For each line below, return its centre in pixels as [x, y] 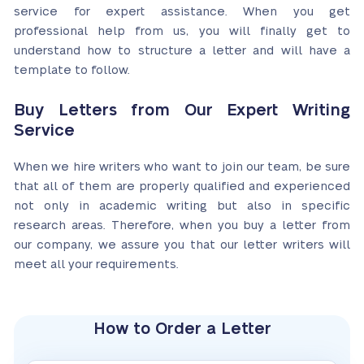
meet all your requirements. [96, 264]
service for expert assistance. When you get [182, 12]
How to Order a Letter [182, 329]
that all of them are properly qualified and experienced [182, 186]
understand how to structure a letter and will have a [182, 51]
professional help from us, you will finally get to [182, 31]
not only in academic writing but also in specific [182, 206]
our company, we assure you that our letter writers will [182, 245]
